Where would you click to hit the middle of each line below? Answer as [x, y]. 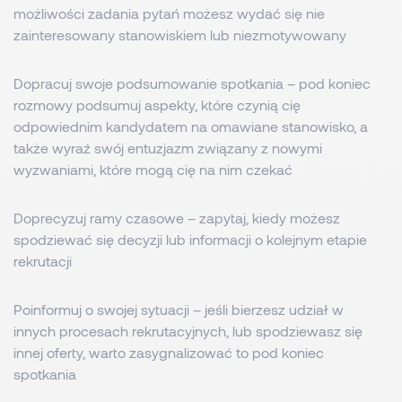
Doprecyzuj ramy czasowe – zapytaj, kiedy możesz [177, 218]
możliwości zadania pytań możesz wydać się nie [169, 13]
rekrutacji [43, 261]
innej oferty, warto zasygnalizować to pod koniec [169, 352]
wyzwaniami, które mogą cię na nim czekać [153, 169]
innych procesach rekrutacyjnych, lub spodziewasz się [188, 331]
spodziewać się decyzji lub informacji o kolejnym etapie [190, 239]
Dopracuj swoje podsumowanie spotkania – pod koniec [192, 83]
